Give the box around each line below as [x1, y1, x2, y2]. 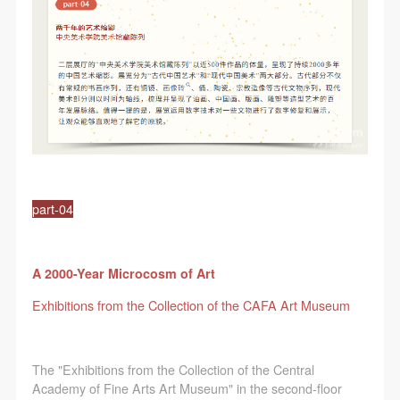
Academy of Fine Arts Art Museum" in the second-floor [31, 379, 342, 397]
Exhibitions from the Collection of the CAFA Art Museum [31, 296, 350, 314]
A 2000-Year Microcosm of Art [31, 263, 215, 282]
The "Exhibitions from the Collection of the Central [31, 360, 314, 379]
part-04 [31, 199, 73, 218]
